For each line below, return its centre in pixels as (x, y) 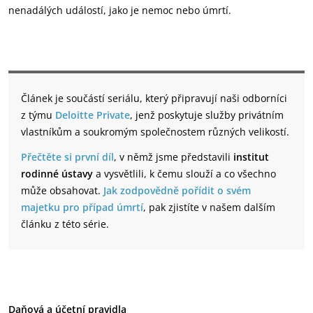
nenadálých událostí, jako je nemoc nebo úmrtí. (120, 10)
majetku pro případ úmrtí (82, 207)
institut (251, 157)
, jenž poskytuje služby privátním (207, 115)
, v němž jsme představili (174, 157)
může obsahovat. (62, 190)
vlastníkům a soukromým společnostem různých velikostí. (155, 132)
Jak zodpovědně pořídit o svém (177, 190)
